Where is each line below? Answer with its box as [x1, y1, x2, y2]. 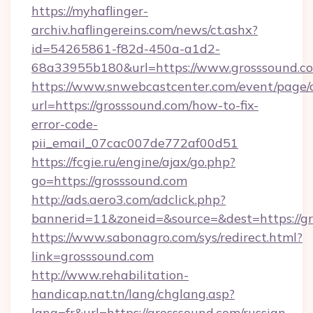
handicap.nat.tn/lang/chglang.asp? [31, 286, 235, 302]
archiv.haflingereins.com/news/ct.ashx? [31, 22, 258, 38]
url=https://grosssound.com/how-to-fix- [31, 97, 259, 113]
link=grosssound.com [31, 248, 154, 264]
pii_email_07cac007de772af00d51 [31, 135, 238, 151]
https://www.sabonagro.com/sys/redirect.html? [31, 229, 303, 245]
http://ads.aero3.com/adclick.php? [31, 191, 226, 208]
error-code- [31, 116, 98, 132]
